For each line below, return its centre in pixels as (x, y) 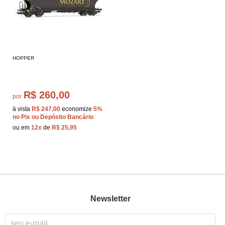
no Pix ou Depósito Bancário (53, 117)
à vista (22, 109)
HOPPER (23, 58)
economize (77, 109)
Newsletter (110, 199)
